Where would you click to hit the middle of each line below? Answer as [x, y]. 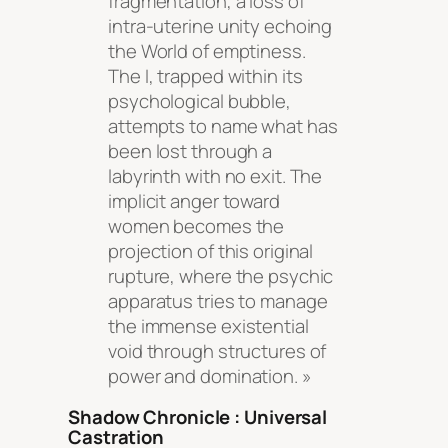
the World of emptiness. [207, 50]
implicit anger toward [194, 200]
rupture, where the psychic [221, 275]
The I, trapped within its [205, 75]
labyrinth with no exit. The [215, 175]
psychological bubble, [199, 100]
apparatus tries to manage [218, 300]
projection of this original [211, 250]
